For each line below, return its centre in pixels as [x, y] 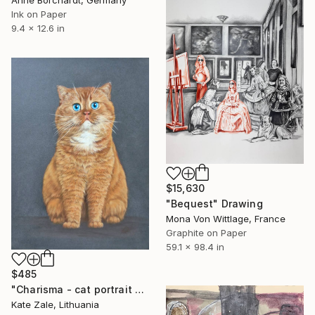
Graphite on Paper [206, 233]
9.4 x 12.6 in [38, 28]
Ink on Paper [39, 14]
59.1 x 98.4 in [195, 247]
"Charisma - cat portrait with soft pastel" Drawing [140, 289]
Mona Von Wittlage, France [226, 219]
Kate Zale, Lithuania [55, 304]
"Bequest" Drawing [214, 204]
